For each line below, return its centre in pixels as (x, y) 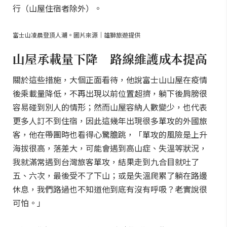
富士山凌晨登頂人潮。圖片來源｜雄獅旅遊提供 (77, 35)
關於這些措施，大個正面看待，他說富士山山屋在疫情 (110, 80)
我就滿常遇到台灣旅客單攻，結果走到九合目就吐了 (106, 162)
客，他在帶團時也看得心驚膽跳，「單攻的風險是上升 (110, 134)
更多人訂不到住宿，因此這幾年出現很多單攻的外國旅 (110, 121)
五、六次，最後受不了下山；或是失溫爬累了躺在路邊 (110, 175)
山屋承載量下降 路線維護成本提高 (110, 59)
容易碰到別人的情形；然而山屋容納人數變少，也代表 (110, 107)
